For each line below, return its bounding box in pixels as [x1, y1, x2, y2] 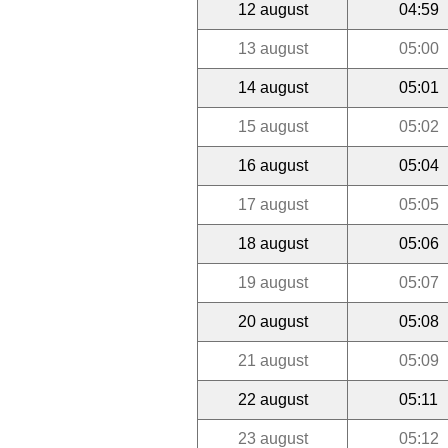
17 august [237, 195, 308, 213]
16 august [237, 156, 308, 174]
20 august [237, 312, 308, 330]
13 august [237, 39, 308, 57]
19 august [237, 273, 308, 291]
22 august [237, 390, 308, 408]
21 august [237, 351, 308, 369]
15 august [237, 117, 308, 135]
